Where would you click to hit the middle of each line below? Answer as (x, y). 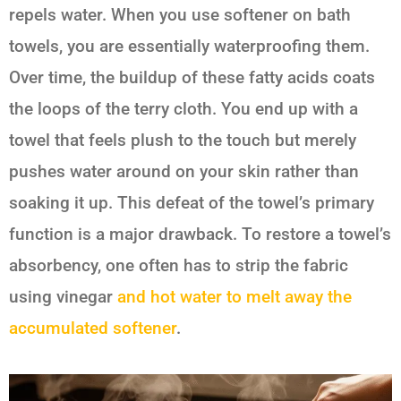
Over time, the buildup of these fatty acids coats (192, 78)
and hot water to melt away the (232, 297)
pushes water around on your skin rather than (184, 172)
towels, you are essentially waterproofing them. (189, 47)
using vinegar (61, 297)
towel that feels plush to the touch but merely (183, 141)
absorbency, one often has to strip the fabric (179, 266)
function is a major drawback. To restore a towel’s (200, 235)
